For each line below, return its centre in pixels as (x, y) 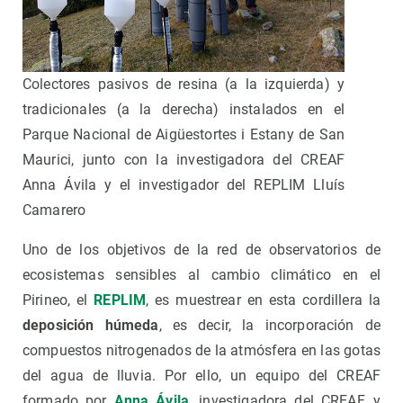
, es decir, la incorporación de (269, 326)
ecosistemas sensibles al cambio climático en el (201, 275)
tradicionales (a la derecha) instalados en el (184, 110)
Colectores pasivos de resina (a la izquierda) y (184, 85)
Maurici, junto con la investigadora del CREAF (184, 160)
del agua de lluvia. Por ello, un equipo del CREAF (201, 376)
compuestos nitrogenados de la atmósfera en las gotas (201, 351)
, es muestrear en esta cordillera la (264, 300)
